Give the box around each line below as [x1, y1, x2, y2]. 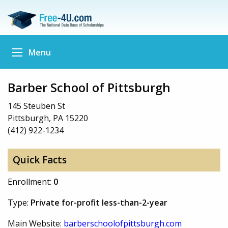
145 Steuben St [8, 100, 65, 111]
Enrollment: [8, 176, 53, 187]
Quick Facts [12, 153, 67, 167]
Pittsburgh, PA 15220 [8, 112, 88, 124]
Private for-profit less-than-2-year [31, 196, 167, 208]
